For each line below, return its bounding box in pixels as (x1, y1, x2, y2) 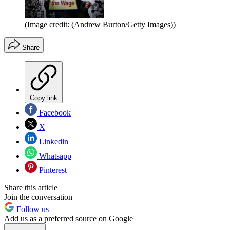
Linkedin (37, 137, 68, 146)
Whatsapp (37, 151, 71, 161)
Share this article (4, 183, 57, 193)
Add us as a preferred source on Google (4, 214, 133, 223)
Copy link (30, 94, 57, 102)
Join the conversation (4, 193, 72, 202)
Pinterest (37, 166, 67, 175)
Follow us (14, 205, 49, 214)
